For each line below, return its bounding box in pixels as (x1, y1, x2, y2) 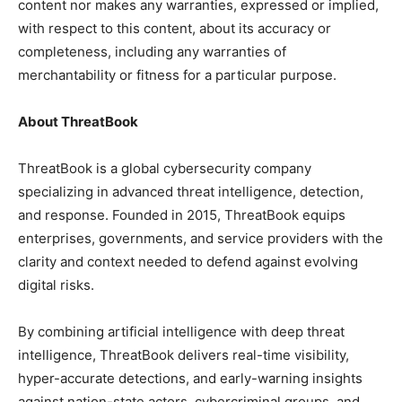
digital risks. (18, 276, 94, 293)
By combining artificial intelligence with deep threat (18, 323, 345, 340)
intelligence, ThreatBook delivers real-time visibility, (18, 346, 349, 363)
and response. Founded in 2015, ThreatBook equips (18, 206, 345, 223)
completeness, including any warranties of (18, 43, 286, 60)
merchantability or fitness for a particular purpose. (18, 66, 336, 83)
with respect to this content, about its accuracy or (18, 20, 331, 37)
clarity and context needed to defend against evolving (18, 253, 358, 270)
